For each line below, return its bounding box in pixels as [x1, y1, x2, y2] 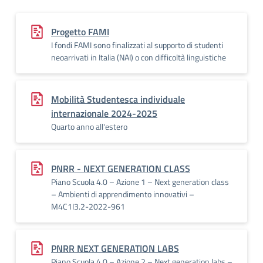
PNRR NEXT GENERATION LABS [51, 241, 179, 255]
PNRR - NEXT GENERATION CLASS [51, 161, 190, 176]
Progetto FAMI [51, 25, 109, 39]
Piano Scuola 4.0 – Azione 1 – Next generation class [51, 176, 229, 188]
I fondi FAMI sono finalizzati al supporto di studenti [51, 39, 223, 51]
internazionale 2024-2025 [51, 106, 157, 120]
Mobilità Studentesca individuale [51, 92, 185, 106]
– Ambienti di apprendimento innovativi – [51, 188, 194, 200]
